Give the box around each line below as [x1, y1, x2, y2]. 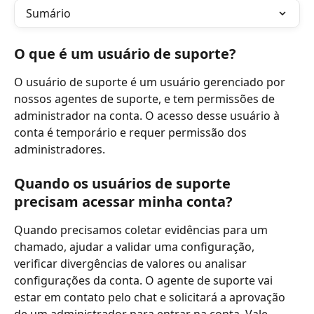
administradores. [14, 142, 105, 157]
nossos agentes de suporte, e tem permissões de [14, 91, 278, 107]
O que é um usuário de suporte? [14, 44, 236, 63]
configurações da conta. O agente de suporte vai [14, 273, 275, 289]
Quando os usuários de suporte [14, 174, 234, 193]
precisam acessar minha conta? [14, 192, 233, 212]
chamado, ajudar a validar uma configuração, [14, 239, 257, 255]
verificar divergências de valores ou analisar [14, 256, 250, 272]
